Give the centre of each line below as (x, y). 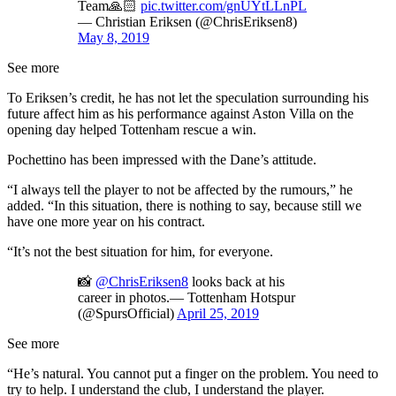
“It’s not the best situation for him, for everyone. (140, 252)
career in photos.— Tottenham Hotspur (187, 298)
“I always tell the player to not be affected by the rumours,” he (180, 190)
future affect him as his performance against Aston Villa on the (180, 114)
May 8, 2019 (114, 38)
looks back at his (236, 282)
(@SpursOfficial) (127, 314)
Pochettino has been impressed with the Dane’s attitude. (162, 160)
